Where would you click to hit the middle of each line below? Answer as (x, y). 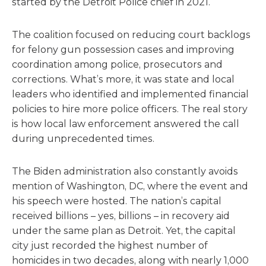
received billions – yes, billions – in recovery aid (121, 216)
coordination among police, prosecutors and (117, 64)
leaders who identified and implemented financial (130, 94)
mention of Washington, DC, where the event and (130, 186)
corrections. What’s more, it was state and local (123, 79)
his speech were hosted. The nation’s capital (117, 201)
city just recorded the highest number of (110, 246)
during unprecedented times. (83, 139)
